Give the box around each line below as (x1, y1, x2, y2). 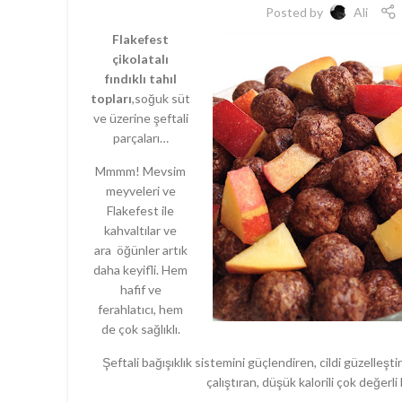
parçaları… (112, 130, 169, 145)
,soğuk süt (132, 91, 190, 106)
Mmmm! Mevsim (95, 163, 186, 179)
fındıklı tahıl (104, 71, 177, 86)
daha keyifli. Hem (93, 262, 188, 277)
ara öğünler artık (93, 242, 188, 258)
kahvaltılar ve (104, 223, 177, 238)
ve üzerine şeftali (92, 110, 188, 126)
